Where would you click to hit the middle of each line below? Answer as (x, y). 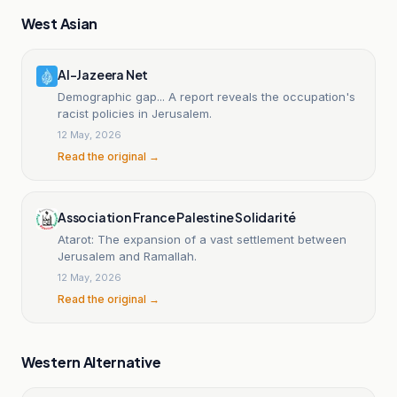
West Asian (59, 23)
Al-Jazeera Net (103, 74)
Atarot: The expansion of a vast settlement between (202, 239)
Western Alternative (91, 362)
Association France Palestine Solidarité (177, 217)
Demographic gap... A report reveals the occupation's (206, 96)
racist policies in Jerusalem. (135, 113)
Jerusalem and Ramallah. (127, 256)
